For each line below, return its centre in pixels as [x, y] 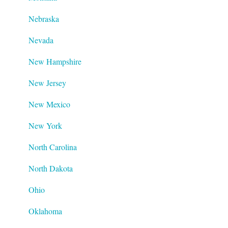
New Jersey [47, 82]
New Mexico [49, 104]
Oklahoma [45, 211]
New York [45, 125]
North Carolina [53, 147]
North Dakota [51, 168]
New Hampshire [55, 61]
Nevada [41, 40]
